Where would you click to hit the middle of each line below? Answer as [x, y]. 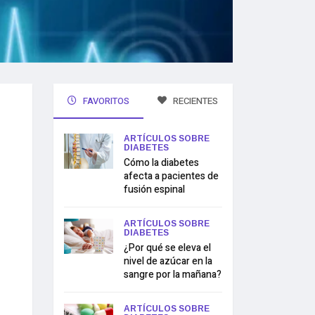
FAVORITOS [105, 101]
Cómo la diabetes [161, 163]
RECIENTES [195, 101]
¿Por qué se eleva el [167, 248]
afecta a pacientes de [171, 176]
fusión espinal [154, 189]
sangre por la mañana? [173, 275]
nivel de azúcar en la [168, 261]
